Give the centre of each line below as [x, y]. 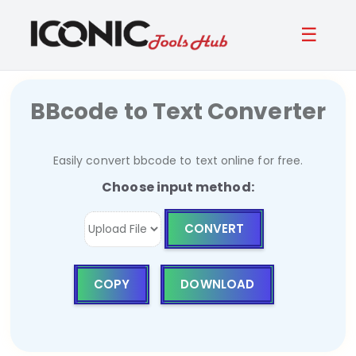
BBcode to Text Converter [178, 112]
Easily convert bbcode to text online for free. [178, 161]
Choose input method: [178, 187]
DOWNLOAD [217, 284]
